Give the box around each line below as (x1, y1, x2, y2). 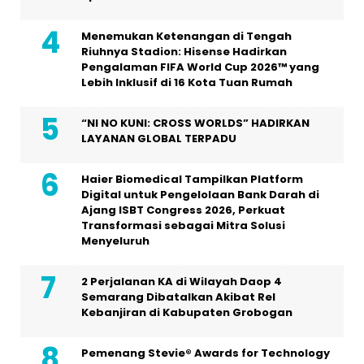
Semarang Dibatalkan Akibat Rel (81, 289, 275, 305)
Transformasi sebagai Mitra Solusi (81, 218, 285, 234)
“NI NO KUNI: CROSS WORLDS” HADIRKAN (81, 115, 310, 132)
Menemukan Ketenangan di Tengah (81, 28, 292, 45)
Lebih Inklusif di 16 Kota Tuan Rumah (81, 75, 292, 91)
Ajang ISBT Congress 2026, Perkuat (81, 202, 285, 219)
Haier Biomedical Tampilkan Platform (81, 171, 303, 188)
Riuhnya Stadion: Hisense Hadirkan (81, 44, 287, 60)
